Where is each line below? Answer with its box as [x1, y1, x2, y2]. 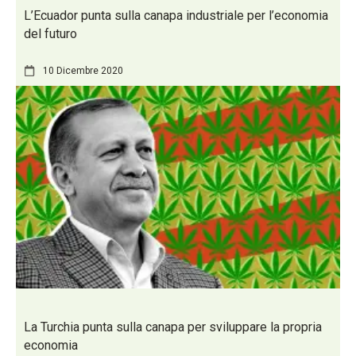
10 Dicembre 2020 [43, 64, 123, 76]
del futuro [24, 26, 77, 42]
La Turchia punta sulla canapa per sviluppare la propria [24, 319, 322, 335]
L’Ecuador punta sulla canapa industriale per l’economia [24, 8, 328, 24]
